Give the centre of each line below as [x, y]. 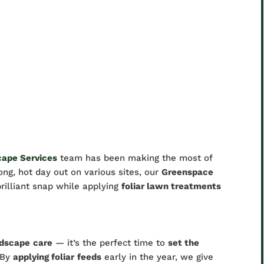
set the [184, 243]
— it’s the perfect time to [110, 243]
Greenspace [188, 172]
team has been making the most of [135, 158]
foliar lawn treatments [171, 186]
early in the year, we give [158, 257]
